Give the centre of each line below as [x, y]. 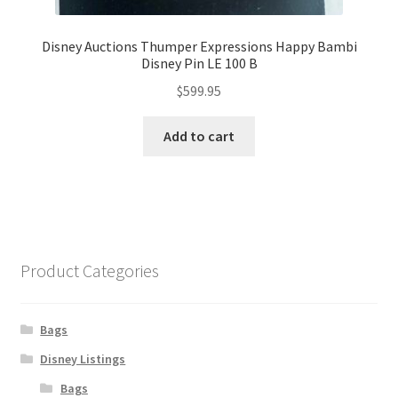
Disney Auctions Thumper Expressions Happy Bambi [199, 47]
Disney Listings [83, 358]
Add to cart [199, 135]
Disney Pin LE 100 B [199, 64]
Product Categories [89, 270]
